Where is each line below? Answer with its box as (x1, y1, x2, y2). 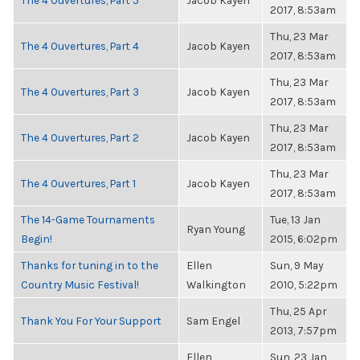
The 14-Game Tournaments (21, 213, 155, 226)
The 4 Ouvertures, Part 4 (21, 39, 139, 52)
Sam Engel (186, 314, 240, 327)
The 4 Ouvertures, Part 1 (21, 177, 136, 190)
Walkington (186, 278, 246, 291)
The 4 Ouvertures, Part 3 (21, 85, 139, 98)
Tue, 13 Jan (270, 213, 321, 226)
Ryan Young (186, 223, 245, 235)
